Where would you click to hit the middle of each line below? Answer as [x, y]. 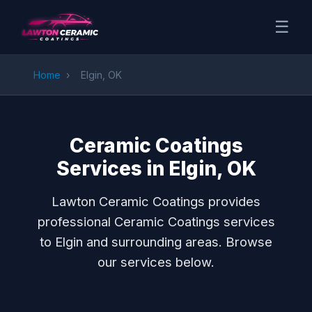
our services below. [156, 262]
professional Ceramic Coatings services [156, 221]
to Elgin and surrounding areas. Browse [156, 242]
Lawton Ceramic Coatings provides [156, 201]
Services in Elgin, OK [156, 169]
